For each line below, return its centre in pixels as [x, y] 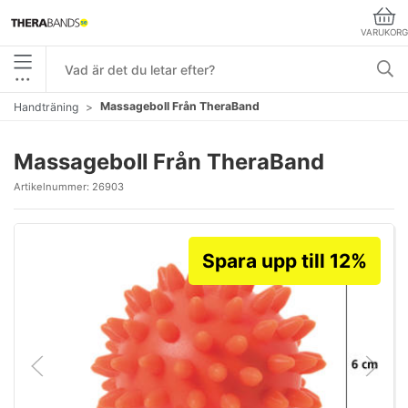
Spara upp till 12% [285, 261]
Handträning [46, 107]
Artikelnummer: [53, 187]
